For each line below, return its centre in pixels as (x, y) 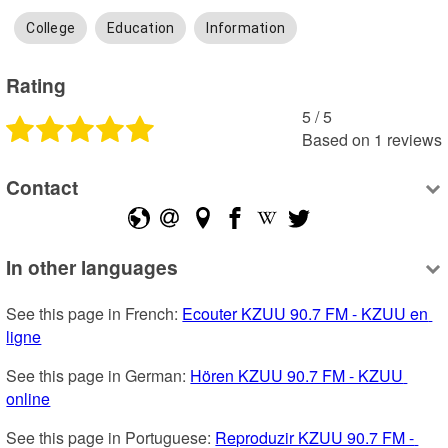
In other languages (92, 266)
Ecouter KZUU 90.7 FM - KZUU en (305, 314)
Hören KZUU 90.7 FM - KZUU (297, 376)
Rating (36, 84)
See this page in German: (98, 376)
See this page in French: (94, 314)
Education (141, 28)
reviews (414, 139)
